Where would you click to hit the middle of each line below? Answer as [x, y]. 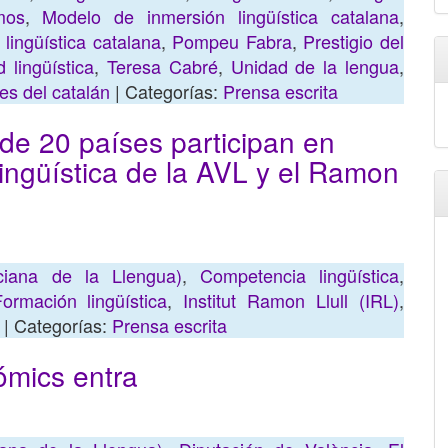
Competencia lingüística [299, 275]
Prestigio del [354, 41]
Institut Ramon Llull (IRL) [291, 300]
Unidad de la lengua [315, 66]
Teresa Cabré [162, 66]
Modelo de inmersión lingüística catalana [221, 16]
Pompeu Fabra [232, 41]
